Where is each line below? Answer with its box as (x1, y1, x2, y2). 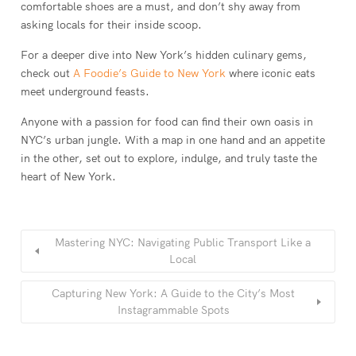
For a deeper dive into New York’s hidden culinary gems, (21, 47, 307, 62)
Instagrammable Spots (117, 302, 230, 317)
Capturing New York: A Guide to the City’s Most (52, 285, 295, 300)
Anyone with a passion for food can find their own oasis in (21, 114, 313, 129)
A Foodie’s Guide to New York (73, 65, 226, 80)
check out (21, 65, 73, 80)
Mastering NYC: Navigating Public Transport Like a (55, 234, 311, 250)
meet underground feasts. (21, 83, 149, 99)
